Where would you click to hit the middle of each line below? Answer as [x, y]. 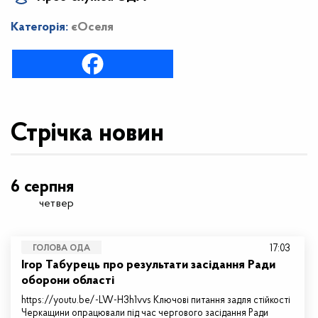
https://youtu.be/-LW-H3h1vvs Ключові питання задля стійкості [156, 301]
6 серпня [42, 187]
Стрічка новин [87, 134]
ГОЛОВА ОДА [61, 248]
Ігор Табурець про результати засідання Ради [148, 265]
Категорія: [41, 27]
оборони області [68, 281]
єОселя [92, 27]
